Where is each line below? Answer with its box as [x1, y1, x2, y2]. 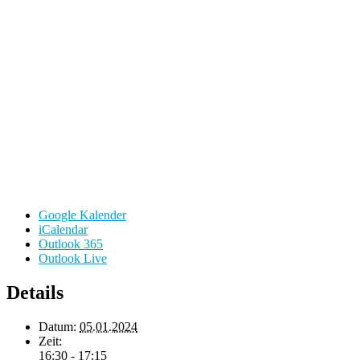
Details [6, 281, 63, 303]
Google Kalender [39, 208, 126, 222]
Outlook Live [39, 252, 107, 265]
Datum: [39, 319, 76, 333]
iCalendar [39, 223, 88, 236]
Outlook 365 [39, 237, 103, 251]
